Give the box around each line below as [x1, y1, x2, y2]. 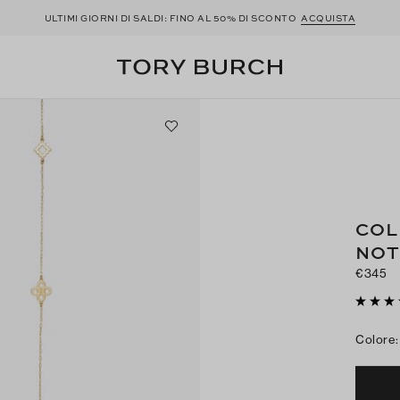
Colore [355, 332, 396, 346]
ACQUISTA [301, 11, 356, 24]
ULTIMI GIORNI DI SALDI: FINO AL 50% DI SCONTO [44, 11, 302, 24]
